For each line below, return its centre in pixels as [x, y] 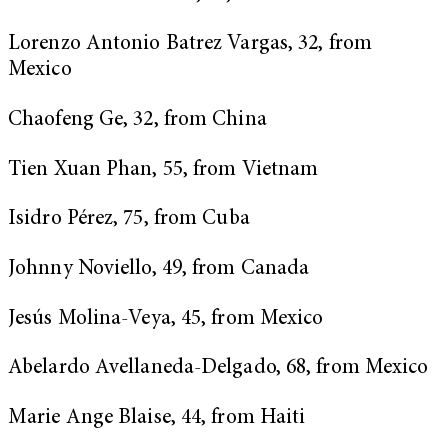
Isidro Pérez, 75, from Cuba [129, 220]
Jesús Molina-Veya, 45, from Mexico [166, 319]
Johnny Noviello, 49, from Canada [159, 269]
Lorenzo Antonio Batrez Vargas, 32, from [190, 45]
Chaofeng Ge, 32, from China [137, 121]
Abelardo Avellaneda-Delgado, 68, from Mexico [221, 369]
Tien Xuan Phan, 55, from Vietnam [163, 170]
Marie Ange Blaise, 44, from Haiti [159, 418]
